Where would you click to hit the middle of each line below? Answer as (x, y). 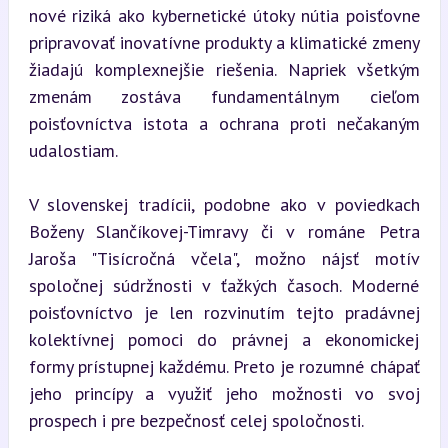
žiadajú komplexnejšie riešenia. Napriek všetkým (224, 69)
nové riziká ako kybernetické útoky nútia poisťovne (224, 15)
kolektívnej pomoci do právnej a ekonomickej (224, 339)
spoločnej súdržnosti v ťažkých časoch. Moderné (224, 285)
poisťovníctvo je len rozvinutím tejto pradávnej (224, 312)
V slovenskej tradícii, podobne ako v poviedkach (224, 204)
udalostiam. (73, 150)
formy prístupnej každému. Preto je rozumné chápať (224, 366)
